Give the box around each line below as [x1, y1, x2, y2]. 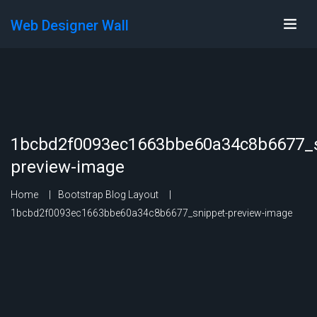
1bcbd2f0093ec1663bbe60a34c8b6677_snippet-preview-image [11, 207, 292, 219]
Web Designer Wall [11, 17, 129, 34]
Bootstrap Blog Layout [58, 189, 158, 200]
